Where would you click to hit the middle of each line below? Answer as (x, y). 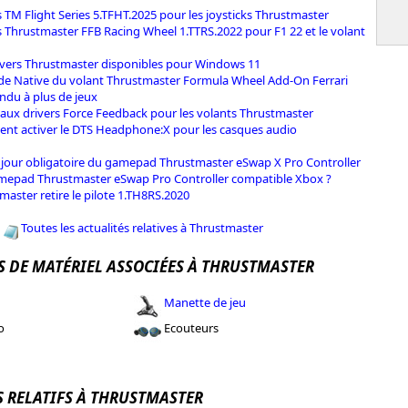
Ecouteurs (190, 327)
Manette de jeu (205, 302)
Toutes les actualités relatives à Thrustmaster (142, 227)
